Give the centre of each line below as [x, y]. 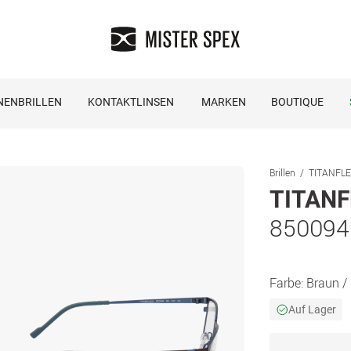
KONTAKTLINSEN [130, 102]
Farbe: [288, 283]
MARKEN [223, 102]
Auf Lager [312, 309]
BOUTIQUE [297, 102]
